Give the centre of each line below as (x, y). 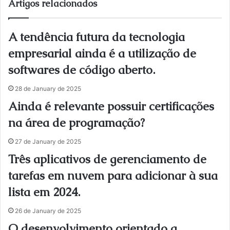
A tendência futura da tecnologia (97, 37)
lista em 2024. (44, 192)
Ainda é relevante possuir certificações (111, 106)
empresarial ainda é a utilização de (102, 53)
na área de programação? (76, 123)
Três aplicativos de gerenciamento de (107, 159)
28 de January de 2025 (48, 89)
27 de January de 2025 (48, 141)
